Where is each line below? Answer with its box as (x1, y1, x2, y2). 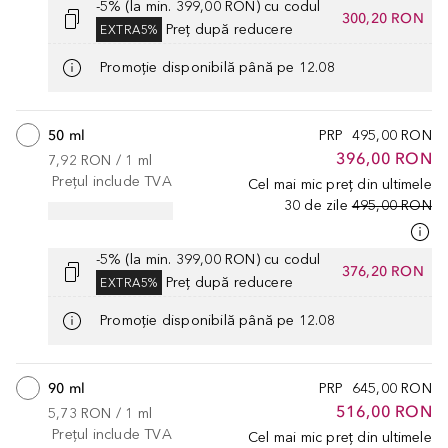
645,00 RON (351, 379, 432, 397)
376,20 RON (341, 263, 424, 281)
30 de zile (283, 196, 348, 214)
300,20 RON (341, 10, 424, 28)
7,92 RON (48, 151, 112, 169)
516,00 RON (335, 400, 432, 421)
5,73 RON (48, 404, 112, 422)
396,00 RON (335, 147, 432, 168)
